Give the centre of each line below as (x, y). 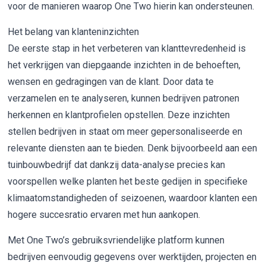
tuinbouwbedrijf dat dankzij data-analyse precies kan (117, 165)
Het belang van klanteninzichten (74, 32)
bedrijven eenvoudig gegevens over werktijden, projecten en (132, 257)
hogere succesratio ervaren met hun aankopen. (104, 215)
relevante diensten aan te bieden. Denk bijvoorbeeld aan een (133, 148)
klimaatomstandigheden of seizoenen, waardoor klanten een (133, 198)
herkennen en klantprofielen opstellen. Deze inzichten (119, 115)
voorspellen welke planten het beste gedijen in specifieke (128, 182)
